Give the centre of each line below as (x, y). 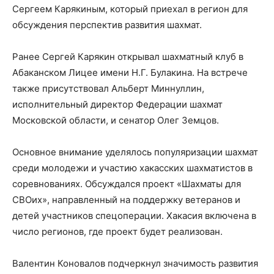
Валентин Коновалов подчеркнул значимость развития (135, 263)
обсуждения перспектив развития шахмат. (107, 24)
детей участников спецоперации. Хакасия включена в (134, 215)
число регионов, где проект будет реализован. (117, 231)
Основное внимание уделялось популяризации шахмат (135, 152)
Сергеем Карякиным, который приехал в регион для (130, 9)
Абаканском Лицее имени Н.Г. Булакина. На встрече (130, 72)
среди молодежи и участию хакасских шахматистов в (132, 168)
